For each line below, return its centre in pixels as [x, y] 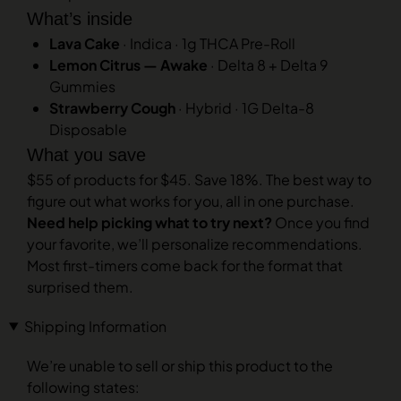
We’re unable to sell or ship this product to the [180, 366]
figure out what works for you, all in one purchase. [191, 201]
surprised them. [80, 287]
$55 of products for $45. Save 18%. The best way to [199, 179]
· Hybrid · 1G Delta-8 [245, 108]
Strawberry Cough [112, 108]
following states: [83, 387]
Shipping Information [95, 326]
